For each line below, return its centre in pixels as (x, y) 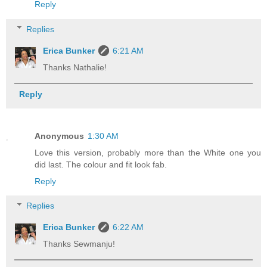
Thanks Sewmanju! (79, 244)
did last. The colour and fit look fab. (101, 164)
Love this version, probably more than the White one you (148, 152)
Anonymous (59, 136)
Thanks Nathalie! (75, 67)
